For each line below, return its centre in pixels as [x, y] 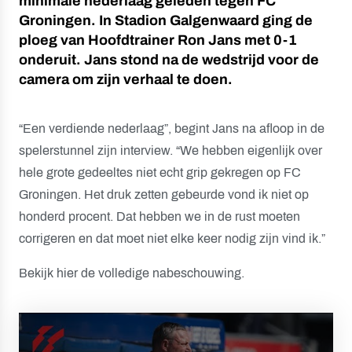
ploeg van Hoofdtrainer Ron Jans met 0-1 [158, 40]
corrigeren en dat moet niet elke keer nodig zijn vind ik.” [172, 238]
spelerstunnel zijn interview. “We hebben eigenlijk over [170, 150]
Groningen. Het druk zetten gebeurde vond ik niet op [164, 194]
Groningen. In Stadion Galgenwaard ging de [166, 20]
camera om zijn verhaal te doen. [126, 79]
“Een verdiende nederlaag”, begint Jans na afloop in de [172, 128]
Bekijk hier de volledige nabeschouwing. [132, 273]
